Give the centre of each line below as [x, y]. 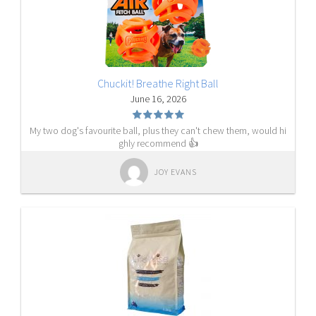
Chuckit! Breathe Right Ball [158, 83]
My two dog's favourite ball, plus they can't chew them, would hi [158, 130]
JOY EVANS [175, 172]
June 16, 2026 [158, 99]
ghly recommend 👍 [158, 143]
